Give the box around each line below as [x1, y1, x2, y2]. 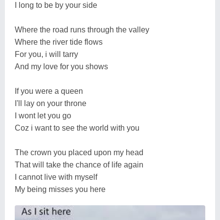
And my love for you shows [15, 62, 108, 71]
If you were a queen [15, 86, 83, 95]
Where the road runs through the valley [15, 25, 149, 34]
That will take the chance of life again [15, 160, 143, 169]
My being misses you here [15, 185, 106, 193]
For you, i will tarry [15, 50, 78, 58]
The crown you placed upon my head [15, 148, 143, 157]
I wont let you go [15, 111, 71, 120]
